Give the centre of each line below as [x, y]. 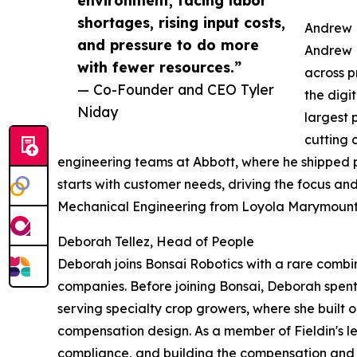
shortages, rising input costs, [181, 22]
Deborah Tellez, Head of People [156, 241]
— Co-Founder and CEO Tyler [176, 89]
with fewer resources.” [159, 67]
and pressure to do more [168, 44]
